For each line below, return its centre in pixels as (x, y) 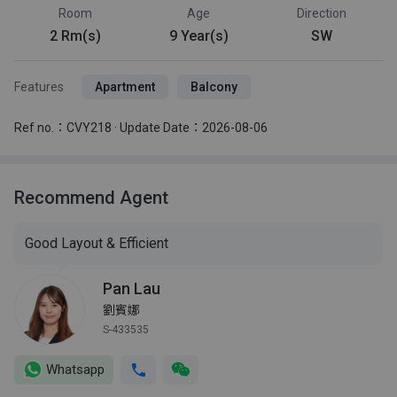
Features (39, 86)
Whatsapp (75, 369)
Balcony (214, 86)
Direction (321, 13)
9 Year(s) (198, 35)
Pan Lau (132, 288)
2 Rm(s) (76, 35)
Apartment (125, 86)
